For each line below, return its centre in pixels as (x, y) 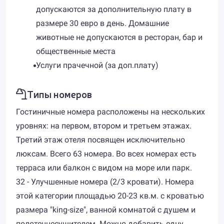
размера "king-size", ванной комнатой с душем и (106, 210)
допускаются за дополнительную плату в (114, 9)
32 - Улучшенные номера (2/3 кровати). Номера (105, 182)
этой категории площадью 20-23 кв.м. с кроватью (110, 196)
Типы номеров (59, 94)
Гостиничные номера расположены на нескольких (110, 112)
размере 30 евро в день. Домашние (102, 23)
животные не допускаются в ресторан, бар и (119, 37)
